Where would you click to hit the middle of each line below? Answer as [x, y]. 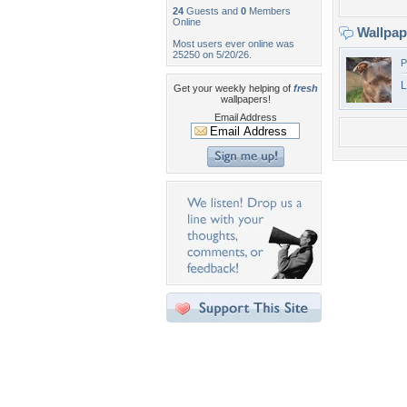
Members [268, 11]
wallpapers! [245, 99]
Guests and [212, 11]
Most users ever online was [233, 44]
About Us [272, 398]
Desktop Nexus [283, 365]
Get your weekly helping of [233, 88]
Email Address [245, 117]
